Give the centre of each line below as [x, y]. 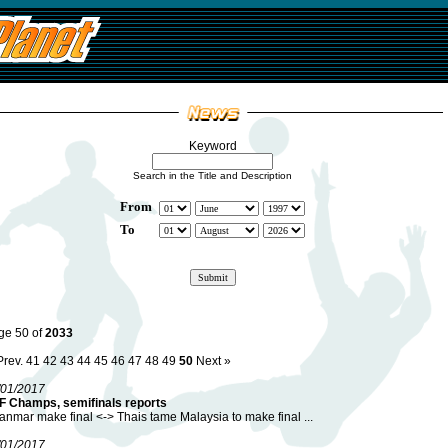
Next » [213, 361]
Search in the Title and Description [212, 175]
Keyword [212, 146]
